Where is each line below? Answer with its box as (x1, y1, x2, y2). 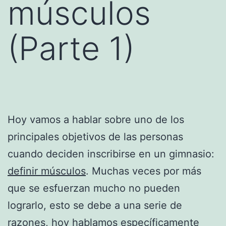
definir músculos (8, 164, 86, 177)
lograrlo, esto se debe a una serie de (8, 199, 182, 211)
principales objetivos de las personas (8, 130, 183, 143)
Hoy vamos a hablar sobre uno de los (8, 113, 184, 126)
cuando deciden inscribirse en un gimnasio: (8, 147, 214, 160)
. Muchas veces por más (86, 164, 201, 177)
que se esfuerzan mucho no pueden (8, 182, 180, 194)
